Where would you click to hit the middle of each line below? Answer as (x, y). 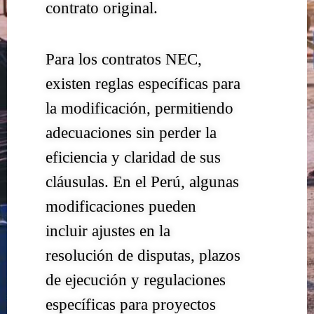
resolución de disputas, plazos (143, 256)
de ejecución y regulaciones (136, 280)
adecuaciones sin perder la (131, 133)
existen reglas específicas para (143, 84)
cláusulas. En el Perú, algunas (142, 182)
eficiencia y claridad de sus (133, 158)
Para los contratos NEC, (124, 60)
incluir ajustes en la (108, 231)
